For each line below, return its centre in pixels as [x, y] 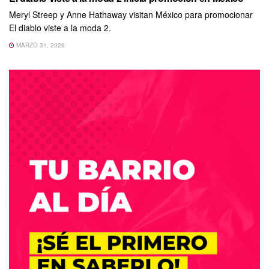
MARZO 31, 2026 [40, 45]
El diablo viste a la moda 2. [60, 28]
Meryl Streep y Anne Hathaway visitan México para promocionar [131, 15]
